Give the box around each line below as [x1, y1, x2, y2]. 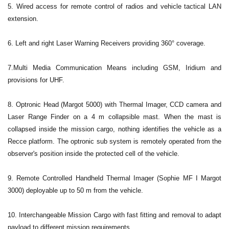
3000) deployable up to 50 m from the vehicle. [8, 187, 143, 195]
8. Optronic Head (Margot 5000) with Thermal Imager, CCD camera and [8, 101, 221, 109]
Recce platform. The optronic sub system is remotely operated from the [8, 138, 221, 146]
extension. [8, 15, 38, 23]
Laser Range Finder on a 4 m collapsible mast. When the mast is [8, 113, 221, 121]
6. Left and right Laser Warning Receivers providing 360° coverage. [8, 39, 205, 48]
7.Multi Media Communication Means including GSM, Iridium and [8, 64, 221, 72]
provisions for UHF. [8, 76, 64, 84]
